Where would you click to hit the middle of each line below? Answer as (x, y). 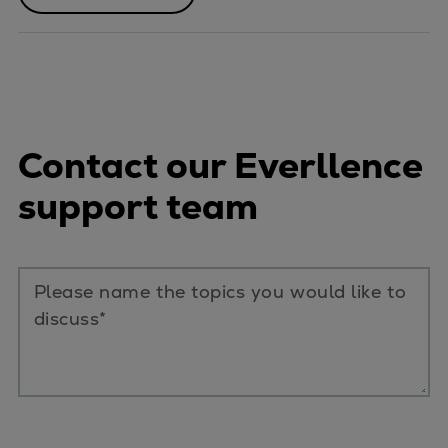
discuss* (70, 318)
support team (138, 206)
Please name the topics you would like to (220, 291)
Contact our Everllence (220, 165)
